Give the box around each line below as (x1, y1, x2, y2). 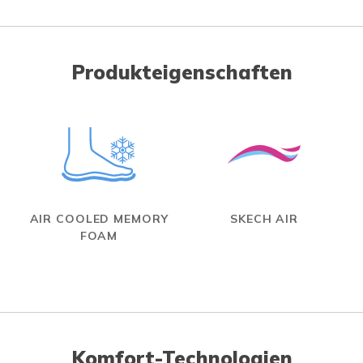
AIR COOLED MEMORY (29, 211, 169, 227)
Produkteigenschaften (70, 60, 293, 85)
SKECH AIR (230, 211, 298, 227)
